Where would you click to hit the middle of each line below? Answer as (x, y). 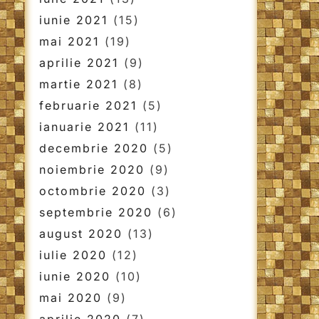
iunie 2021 (73, 20)
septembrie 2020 (95, 212)
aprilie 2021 (79, 63)
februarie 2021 (88, 105)
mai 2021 (69, 41)
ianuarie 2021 (84, 127)
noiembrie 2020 (91, 169)
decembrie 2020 (93, 148)
